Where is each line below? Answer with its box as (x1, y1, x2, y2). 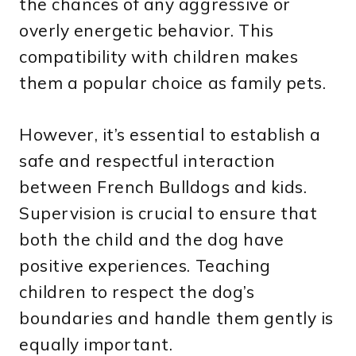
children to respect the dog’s (19, 281, 255, 302)
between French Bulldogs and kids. (19, 176, 308, 197)
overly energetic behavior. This (19, 19, 274, 41)
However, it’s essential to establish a (19, 123, 321, 145)
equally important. (19, 333, 173, 354)
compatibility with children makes (19, 45, 299, 67)
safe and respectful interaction (19, 149, 276, 171)
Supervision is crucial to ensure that (19, 202, 318, 223)
